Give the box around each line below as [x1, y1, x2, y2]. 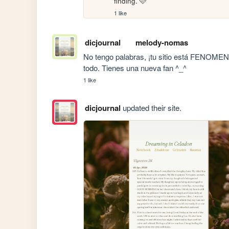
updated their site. [120, 102, 181, 113]
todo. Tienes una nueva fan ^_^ [83, 62, 187, 74]
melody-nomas [135, 37, 188, 49]
